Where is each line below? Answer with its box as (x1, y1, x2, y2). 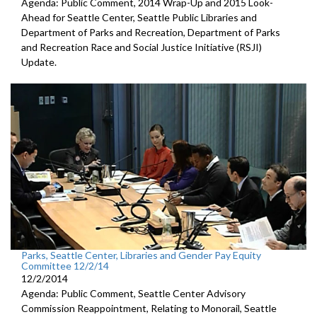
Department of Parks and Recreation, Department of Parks (21, 25, 280, 38)
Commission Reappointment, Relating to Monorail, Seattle (21, 301, 277, 314)
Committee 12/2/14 (21, 259, 109, 272)
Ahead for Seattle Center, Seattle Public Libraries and (21, 11, 257, 23)
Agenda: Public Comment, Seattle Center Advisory (21, 287, 246, 299)
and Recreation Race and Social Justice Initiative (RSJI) (21, 40, 262, 53)
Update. (21, 55, 57, 68)
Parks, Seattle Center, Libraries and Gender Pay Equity (21, 248, 261, 261)
